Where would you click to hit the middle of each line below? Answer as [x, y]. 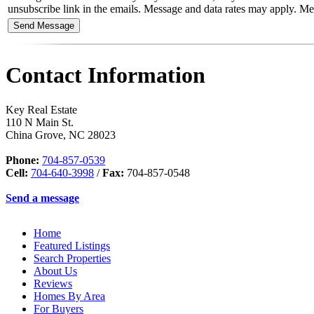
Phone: [22, 160]
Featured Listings [72, 245]
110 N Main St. [40, 122]
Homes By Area [69, 296]
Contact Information [105, 75]
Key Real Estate [41, 109]
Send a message [42, 198]
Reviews [53, 283]
